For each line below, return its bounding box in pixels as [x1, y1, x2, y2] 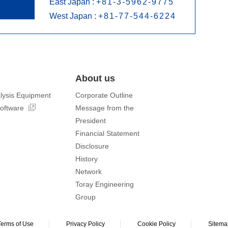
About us [75, 73, 115, 83]
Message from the [75, 104, 134, 112]
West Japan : [49, 12, 98, 20]
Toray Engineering [75, 180, 134, 188]
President [75, 117, 106, 125]
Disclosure [75, 142, 109, 150]
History [75, 155, 98, 163]
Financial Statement [75, 129, 139, 137]
